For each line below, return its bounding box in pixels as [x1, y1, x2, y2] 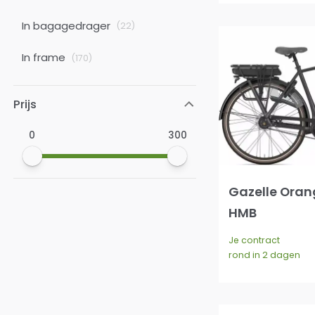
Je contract [229, 234, 281, 247]
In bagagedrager [21, 18, 110, 33]
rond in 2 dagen [229, 249, 301, 262]
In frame [21, 50, 65, 65]
